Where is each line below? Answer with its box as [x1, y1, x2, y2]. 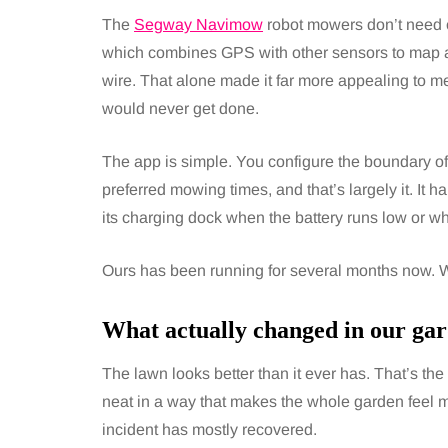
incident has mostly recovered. [102, 421, 317, 438]
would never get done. [102, 100, 259, 117]
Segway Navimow [134, 16, 263, 33]
